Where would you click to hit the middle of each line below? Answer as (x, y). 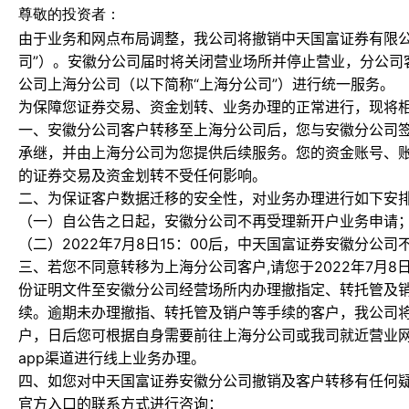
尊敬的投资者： (69, 14)
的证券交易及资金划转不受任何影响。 (142, 175)
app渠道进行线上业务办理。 (112, 358)
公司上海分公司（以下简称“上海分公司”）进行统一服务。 (206, 84)
